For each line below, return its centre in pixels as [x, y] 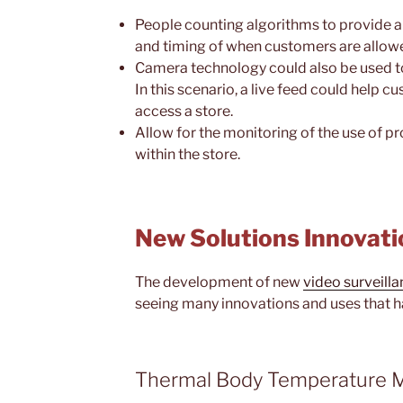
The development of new [219, 282]
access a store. [184, 111]
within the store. [188, 154]
